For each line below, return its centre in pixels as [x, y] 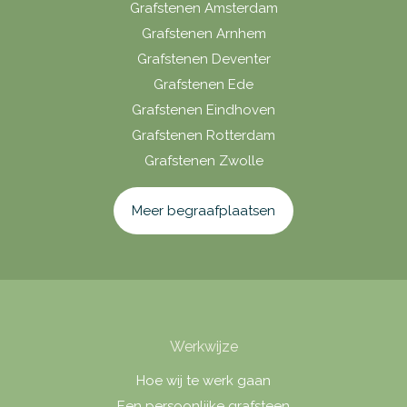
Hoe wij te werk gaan [203, 380]
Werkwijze [203, 346]
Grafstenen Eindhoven [203, 109]
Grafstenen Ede [203, 84]
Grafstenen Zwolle [203, 160]
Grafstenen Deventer [203, 59]
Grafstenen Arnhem [203, 33]
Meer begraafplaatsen [203, 210]
